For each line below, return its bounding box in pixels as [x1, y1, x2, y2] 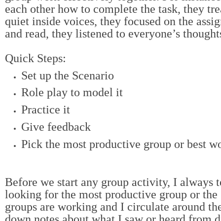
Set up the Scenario [21, 69, 114, 82]
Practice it [21, 103, 70, 116]
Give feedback [21, 120, 91, 133]
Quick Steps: [5, 51, 66, 65]
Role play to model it [21, 86, 123, 99]
